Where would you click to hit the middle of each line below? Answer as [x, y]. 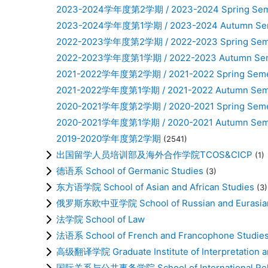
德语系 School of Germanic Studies [130, 170]
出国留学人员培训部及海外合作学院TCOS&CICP [154, 154]
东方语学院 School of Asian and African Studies [155, 187]
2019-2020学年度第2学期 [109, 138]
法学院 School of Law [100, 219]
